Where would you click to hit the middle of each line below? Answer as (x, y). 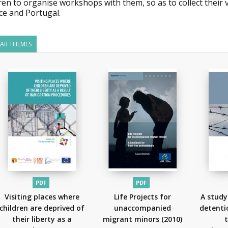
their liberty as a (42, 219)
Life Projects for (142, 197)
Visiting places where (42, 197)
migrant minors (132, 219)
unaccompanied (142, 208)
